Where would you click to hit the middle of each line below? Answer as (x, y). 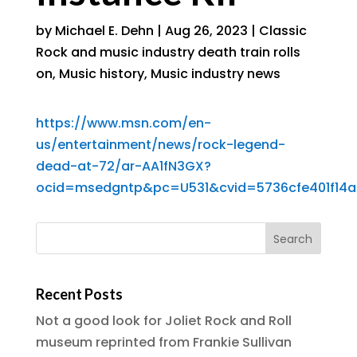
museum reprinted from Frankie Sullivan (163, 343)
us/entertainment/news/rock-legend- (160, 145)
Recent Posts (79, 294)
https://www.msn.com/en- (123, 123)
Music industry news (215, 74)
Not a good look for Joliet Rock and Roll (163, 321)
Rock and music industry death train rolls (168, 52)
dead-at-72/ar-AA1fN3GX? (123, 166)
